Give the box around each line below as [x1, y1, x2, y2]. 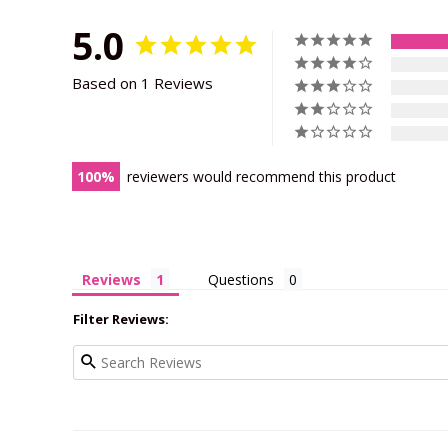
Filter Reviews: [73, 309, 169, 328]
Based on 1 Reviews [72, 72, 213, 93]
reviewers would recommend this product [127, 166, 396, 186]
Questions [208, 269, 274, 289]
